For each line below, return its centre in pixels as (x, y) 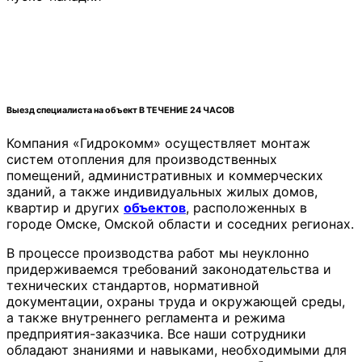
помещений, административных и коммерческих (165, 176)
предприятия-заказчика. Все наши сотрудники (156, 334)
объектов (155, 208)
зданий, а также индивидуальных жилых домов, (162, 192)
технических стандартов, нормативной (133, 286)
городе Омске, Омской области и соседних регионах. (180, 224)
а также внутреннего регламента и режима (146, 318)
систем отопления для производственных (142, 160)
